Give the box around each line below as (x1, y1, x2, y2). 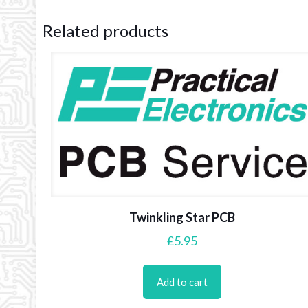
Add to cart (157, 276, 208, 289)
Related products (43, 21, 168, 41)
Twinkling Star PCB (129, 210, 236, 225)
